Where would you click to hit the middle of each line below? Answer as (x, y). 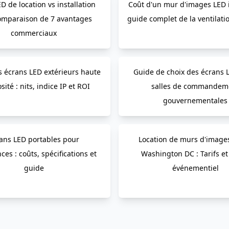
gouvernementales (195, 100)
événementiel (195, 168)
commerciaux (34, 33)
